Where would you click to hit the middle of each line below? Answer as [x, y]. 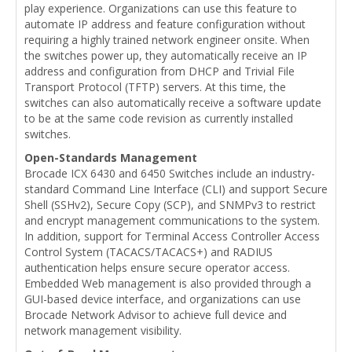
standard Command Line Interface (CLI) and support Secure [176, 189]
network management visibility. [103, 330]
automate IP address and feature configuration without [165, 24]
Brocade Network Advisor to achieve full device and [156, 314]
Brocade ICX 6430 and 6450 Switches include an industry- [170, 173]
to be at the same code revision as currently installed [159, 118]
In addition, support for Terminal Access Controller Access [172, 236]
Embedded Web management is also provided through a [168, 283]
